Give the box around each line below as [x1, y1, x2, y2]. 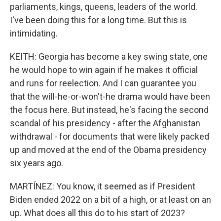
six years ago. [10, 158, 63, 168]
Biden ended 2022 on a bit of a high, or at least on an [10, 194, 211, 205]
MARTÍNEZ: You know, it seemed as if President [10, 181, 195, 191]
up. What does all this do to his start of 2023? [10, 208, 185, 218]
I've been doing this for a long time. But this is [10, 15, 187, 25]
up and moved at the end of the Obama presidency [10, 145, 207, 155]
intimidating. [10, 28, 58, 38]
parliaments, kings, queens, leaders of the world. [10, 1, 197, 12]
